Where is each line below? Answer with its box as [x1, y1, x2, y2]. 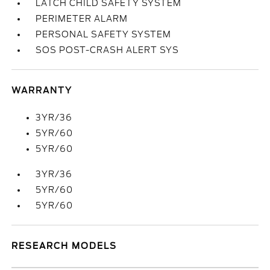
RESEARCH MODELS [11, 241, 118, 251]
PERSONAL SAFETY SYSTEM [36, 30, 172, 39]
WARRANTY [11, 86, 73, 95]
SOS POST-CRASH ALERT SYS [36, 45, 180, 55]
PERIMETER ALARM [36, 14, 128, 24]
